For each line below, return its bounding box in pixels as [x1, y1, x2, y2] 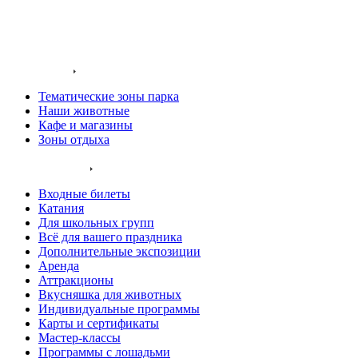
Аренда [38, 259, 79, 272]
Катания [38, 201, 84, 215]
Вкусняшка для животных [38, 288, 181, 301]
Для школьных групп [38, 216, 154, 229]
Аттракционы [38, 273, 113, 287]
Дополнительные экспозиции [38, 245, 201, 258]
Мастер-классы [38, 331, 121, 344]
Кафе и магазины [38, 118, 133, 132]
